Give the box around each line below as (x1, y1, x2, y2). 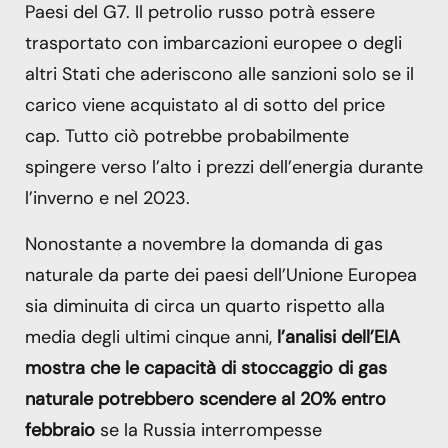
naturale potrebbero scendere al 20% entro (25, 386, 386, 411)
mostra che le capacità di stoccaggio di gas (25, 355, 387, 380)
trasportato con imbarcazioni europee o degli (25, 31, 402, 56)
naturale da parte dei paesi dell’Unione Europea (25, 262, 417, 287)
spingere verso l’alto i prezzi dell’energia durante (25, 155, 423, 180)
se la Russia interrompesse (95, 417, 322, 442)
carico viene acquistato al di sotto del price (25, 93, 385, 118)
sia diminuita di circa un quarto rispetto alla (25, 293, 385, 318)
